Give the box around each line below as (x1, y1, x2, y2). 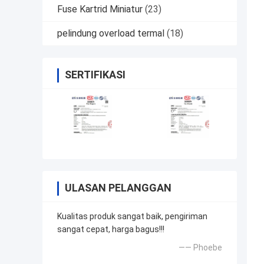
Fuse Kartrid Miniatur (57, 4, 143, 15)
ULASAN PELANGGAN (65, 181, 171, 194)
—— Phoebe (179, 243, 222, 253)
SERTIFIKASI (65, 68, 126, 81)
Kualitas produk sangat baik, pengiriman (57, 212, 207, 222)
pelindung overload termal (57, 28, 164, 39)
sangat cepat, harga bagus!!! (57, 225, 164, 235)
